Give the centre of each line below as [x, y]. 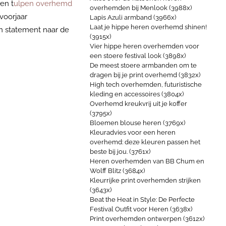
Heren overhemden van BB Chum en [147, 161]
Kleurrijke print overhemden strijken [145, 180]
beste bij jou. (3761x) [120, 152]
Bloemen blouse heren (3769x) [137, 123]
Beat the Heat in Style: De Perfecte [142, 200]
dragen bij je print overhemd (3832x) [145, 75]
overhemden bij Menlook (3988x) [141, 8]
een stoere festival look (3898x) [138, 56]
